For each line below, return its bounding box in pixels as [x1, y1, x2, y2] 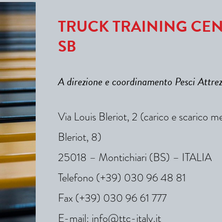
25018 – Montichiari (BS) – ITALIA [58, 149, 212, 166]
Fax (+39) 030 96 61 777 [58, 190, 166, 207]
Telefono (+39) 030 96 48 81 [58, 169, 186, 186]
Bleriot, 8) [58, 129, 102, 146]
